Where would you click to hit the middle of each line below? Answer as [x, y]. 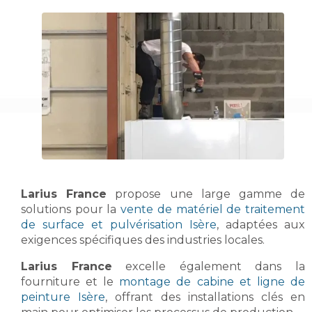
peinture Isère [63, 297]
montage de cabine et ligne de [212, 281]
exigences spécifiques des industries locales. [143, 240]
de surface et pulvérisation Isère [119, 224]
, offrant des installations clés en [205, 297]
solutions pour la [71, 209]
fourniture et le [70, 281]
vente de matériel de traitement [213, 209]
